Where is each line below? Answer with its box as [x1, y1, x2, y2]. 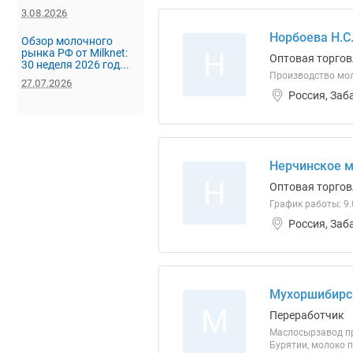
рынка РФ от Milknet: [21, 46, 128, 59]
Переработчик [269, 309, 344, 321]
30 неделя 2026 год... [21, 58, 129, 71]
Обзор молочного [21, 34, 113, 47]
